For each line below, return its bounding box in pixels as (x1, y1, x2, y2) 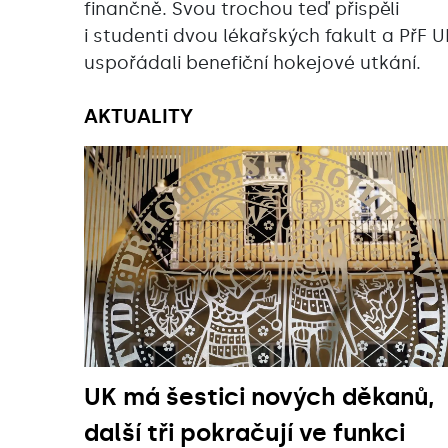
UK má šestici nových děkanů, (84, 382, 435, 412)
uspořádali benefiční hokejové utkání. (84, 52, 421, 75)
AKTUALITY (84, 104, 193, 129)
